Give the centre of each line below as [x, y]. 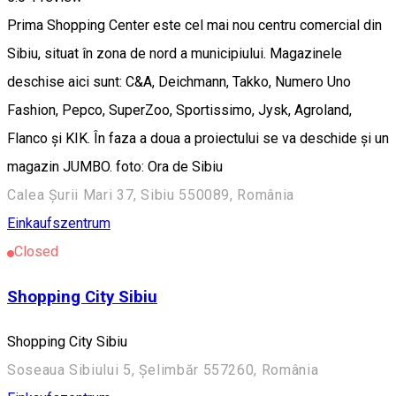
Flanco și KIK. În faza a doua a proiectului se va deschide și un [198, 139]
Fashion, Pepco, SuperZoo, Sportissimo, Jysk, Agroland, [179, 110]
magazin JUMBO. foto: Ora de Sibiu [115, 167]
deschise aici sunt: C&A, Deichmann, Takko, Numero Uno [179, 82]
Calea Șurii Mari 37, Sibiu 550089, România [151, 195]
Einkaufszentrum [59, 224]
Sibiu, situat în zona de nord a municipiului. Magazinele [175, 54]
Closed [36, 252]
